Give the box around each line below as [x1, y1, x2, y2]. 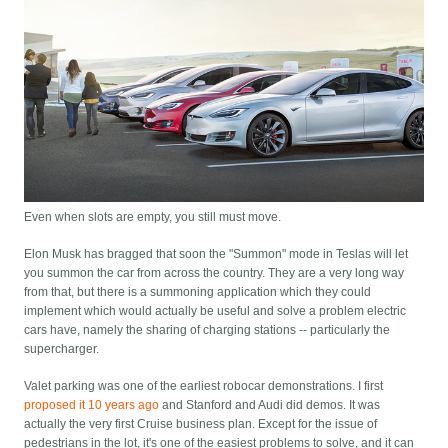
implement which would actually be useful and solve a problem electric [24, 304, 407, 319]
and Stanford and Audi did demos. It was [159, 398, 381, 413]
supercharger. [24, 342, 100, 357]
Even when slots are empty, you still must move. [24, 210, 282, 225]
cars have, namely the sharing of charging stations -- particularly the [24, 323, 391, 338]
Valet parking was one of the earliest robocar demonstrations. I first [24, 379, 384, 394]
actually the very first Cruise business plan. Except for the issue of [24, 417, 378, 432]
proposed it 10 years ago [24, 398, 160, 413]
